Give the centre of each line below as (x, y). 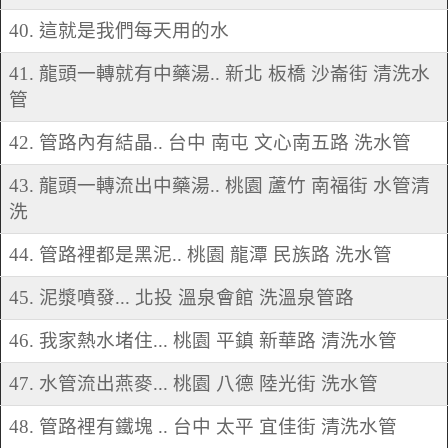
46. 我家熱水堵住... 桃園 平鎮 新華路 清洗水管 (203, 341)
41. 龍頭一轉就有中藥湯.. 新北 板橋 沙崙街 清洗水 (219, 74)
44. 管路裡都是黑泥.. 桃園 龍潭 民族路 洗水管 (200, 255)
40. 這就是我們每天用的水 (119, 31)
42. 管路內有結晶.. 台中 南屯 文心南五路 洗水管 (210, 143)
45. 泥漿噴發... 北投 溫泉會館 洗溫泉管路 (181, 298)
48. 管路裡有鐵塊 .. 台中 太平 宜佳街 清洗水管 (203, 427)
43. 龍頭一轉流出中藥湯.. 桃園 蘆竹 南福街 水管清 (219, 186)
